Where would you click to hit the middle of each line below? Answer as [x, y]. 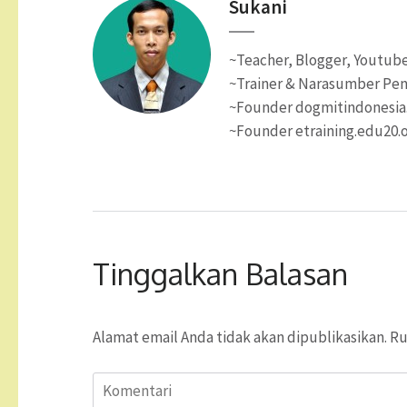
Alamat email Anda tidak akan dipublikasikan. [240, 338]
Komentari [127, 384]
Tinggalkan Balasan [220, 274]
